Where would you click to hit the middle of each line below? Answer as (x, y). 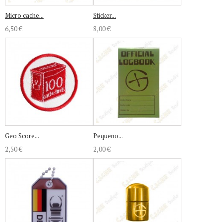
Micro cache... (24, 15)
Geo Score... (22, 136)
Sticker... (105, 15)
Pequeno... (108, 136)
